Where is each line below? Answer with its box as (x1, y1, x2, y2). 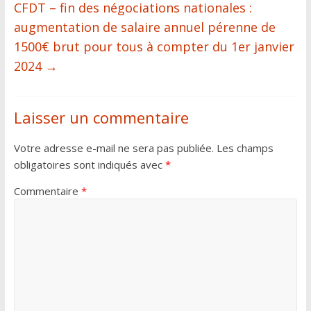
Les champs (216, 141, 274, 155)
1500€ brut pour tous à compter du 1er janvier (13, 38, 294, 56)
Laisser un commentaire (13, 107, 189, 128)
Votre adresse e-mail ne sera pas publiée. (13, 141, 214, 155)
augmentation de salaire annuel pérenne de (13, 19, 276, 36)
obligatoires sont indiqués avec (13, 158, 165, 172)
